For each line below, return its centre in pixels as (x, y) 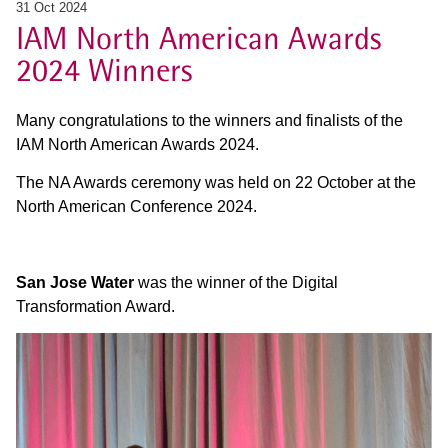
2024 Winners (104, 70)
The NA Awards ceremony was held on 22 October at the (216, 182)
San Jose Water (75, 282)
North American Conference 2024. (136, 206)
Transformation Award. (95, 306)
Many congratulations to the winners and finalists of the (209, 120)
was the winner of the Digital (236, 282)
